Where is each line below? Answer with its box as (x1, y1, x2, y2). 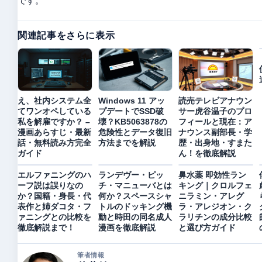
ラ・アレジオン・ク (178, 201, 252, 211)
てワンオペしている (18, 106, 91, 116)
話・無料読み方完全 (18, 137, 91, 147)
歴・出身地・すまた (178, 137, 252, 147)
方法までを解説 (98, 137, 156, 147)
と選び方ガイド (178, 222, 236, 232)
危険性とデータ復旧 (98, 127, 172, 137)
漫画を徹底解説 (98, 222, 156, 232)
